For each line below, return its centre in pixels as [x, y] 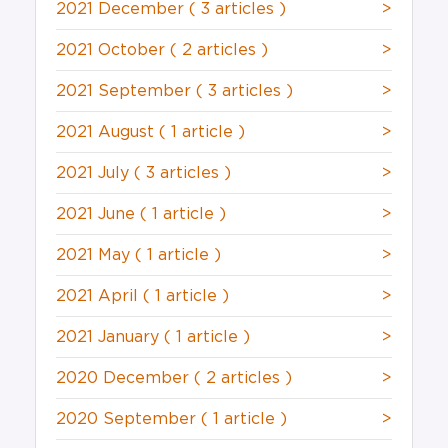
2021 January [110, 337]
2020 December [125, 378]
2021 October [113, 50]
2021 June [98, 214]
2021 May [95, 255]
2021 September [126, 91]
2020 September [128, 419]
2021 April [99, 296]
